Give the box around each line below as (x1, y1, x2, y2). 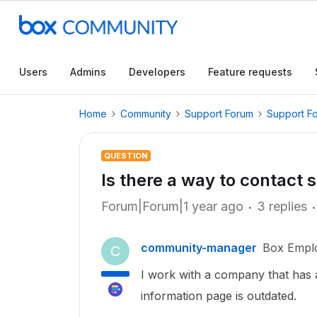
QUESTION (104, 151, 148, 161)
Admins (70, 66, 106, 78)
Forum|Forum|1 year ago (101, 199, 243, 214)
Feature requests (208, 66, 292, 78)
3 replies (257, 199, 307, 214)
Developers (129, 66, 185, 78)
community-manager (141, 241, 257, 255)
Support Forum (185, 108, 253, 120)
